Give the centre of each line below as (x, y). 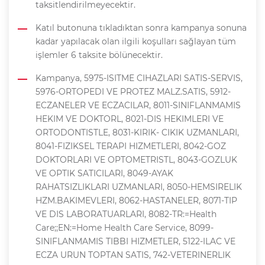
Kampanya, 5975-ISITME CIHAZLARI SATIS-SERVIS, (139, 78)
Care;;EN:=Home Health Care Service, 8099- (125, 228)
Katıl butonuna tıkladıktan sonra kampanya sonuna (141, 28)
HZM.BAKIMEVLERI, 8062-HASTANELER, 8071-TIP (136, 201)
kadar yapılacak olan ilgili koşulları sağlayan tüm (136, 42)
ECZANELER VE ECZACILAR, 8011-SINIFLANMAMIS (138, 106)
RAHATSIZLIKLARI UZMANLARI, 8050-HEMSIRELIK (139, 187)
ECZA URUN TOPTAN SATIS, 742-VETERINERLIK (133, 255)
